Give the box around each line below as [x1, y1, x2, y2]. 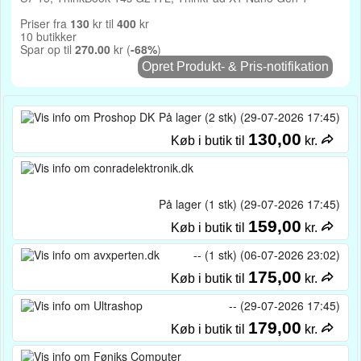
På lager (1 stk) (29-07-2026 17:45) [159, 196, 340, 212]
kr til [89, 15, 117, 31]
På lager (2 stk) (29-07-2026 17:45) [159, 109, 340, 125]
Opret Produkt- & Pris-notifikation [142, 60, 329, 73]
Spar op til [20, 41, 75, 57]
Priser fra [20, 15, 70, 31]
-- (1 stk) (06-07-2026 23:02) [193, 247, 340, 263]
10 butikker [20, 28, 77, 44]
